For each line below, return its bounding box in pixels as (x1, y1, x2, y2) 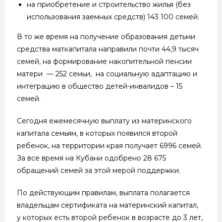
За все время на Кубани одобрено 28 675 (17, 153, 166, 163)
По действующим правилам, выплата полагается (17, 188, 190, 197)
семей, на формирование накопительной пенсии (17, 56, 192, 66)
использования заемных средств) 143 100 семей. (27, 12, 199, 21)
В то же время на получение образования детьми (17, 32, 195, 41)
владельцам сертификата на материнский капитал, (17, 200, 198, 210)
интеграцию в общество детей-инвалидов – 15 (17, 81, 182, 91)
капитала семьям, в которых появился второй (17, 128, 177, 138)
